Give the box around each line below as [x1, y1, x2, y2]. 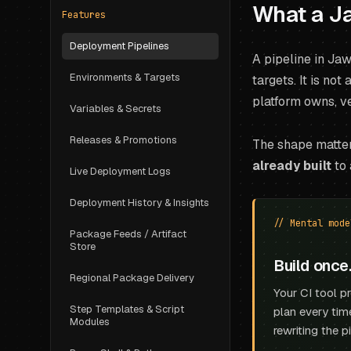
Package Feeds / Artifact [70, 227, 186, 241]
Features [62, 9, 106, 21]
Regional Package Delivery [70, 271, 194, 284]
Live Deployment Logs [70, 165, 171, 178]
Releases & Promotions [70, 133, 177, 147]
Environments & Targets [70, 71, 180, 84]
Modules [70, 315, 110, 328]
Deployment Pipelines [70, 39, 169, 52]
